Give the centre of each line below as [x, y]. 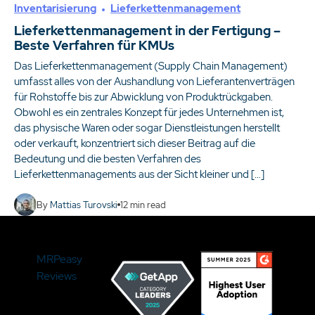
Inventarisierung [55, 8]
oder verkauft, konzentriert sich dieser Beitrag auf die [135, 143]
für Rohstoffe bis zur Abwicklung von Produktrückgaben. [143, 97]
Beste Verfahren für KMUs [94, 45]
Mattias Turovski [84, 205]
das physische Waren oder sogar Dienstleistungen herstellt [147, 128]
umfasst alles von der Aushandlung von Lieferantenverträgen [154, 82]
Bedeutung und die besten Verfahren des [108, 159]
